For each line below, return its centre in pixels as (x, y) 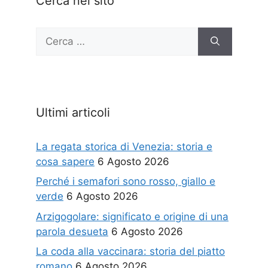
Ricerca (53, 34)
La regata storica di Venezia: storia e (124, 146)
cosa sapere (65, 161)
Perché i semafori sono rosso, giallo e (126, 182)
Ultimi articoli (73, 112)
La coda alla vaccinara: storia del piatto (130, 252)
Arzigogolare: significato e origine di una (132, 216)
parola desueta (72, 231)
